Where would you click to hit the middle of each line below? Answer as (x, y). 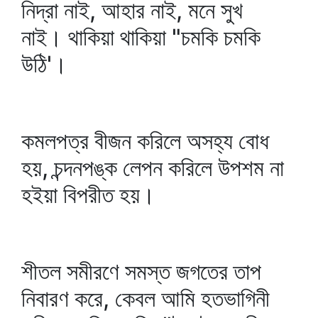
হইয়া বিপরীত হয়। (88, 195)
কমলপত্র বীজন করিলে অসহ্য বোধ (145, 141)
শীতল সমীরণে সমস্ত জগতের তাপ (141, 272)
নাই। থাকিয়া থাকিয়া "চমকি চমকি (141, 37)
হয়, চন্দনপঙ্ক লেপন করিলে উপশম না (153, 168)
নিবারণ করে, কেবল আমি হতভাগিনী (146, 298)
